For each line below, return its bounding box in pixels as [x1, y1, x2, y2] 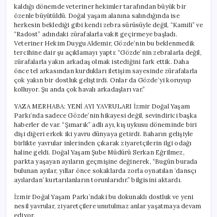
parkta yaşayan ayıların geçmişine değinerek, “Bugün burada [14, 157, 198, 166]
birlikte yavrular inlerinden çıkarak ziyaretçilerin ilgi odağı [14, 139, 192, 147]
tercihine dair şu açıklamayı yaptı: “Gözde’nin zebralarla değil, [14, 48, 201, 57]
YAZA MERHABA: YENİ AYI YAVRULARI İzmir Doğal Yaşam [14, 102, 190, 110]
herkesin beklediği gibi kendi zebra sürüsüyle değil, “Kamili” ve [14, 20, 203, 29]
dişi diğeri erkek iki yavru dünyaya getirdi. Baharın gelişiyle [14, 129, 193, 138]
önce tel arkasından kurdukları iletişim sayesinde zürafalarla [14, 66, 198, 75]
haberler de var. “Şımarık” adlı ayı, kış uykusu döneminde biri [14, 120, 197, 129]
